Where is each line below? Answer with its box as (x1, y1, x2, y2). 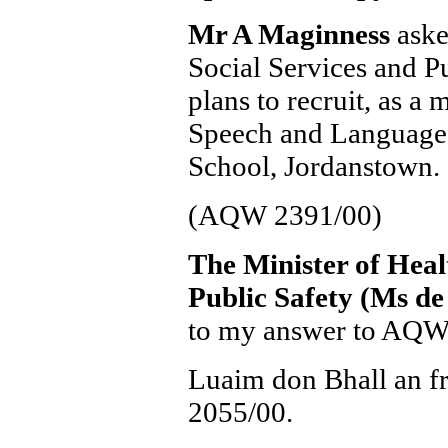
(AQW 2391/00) (187, 199, 382, 231)
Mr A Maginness (187, 18, 390, 50)
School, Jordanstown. (187, 150, 440, 182)
